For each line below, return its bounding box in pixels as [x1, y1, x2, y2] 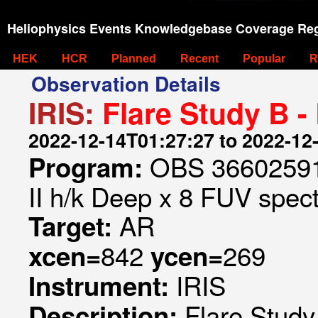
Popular [243, 53, 285, 65]
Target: [28, 207, 119, 244]
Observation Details [31, 69, 221, 98]
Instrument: [28, 267, 176, 304]
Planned [111, 53, 156, 65]
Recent [180, 53, 219, 65]
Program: [28, 148, 150, 185]
